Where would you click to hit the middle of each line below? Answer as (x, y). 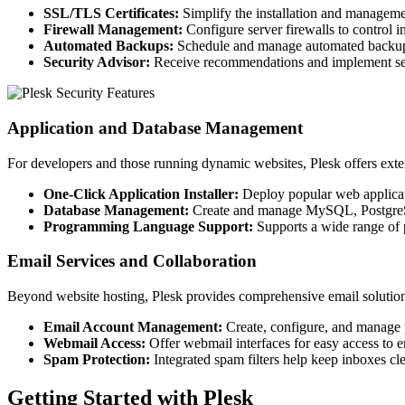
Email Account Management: (133, 326)
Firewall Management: (113, 30)
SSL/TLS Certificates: (111, 14)
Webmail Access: (94, 343)
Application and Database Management (155, 127)
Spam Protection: (97, 359)
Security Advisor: (97, 62)
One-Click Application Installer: (141, 193)
